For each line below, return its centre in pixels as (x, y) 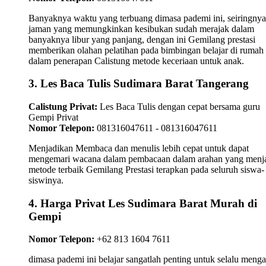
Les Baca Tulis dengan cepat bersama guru (179, 107)
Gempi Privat (53, 117)
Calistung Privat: (63, 107)
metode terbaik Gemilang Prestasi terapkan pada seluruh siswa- (146, 170)
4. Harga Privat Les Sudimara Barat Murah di (143, 203)
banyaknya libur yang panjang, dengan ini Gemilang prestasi (142, 39)
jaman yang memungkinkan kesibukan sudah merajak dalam (141, 28)
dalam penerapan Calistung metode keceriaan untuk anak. (136, 61)
